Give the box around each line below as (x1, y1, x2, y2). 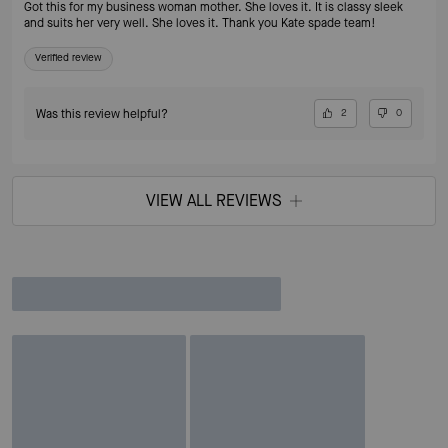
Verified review (35, 51, 102, 65)
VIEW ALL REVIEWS (146, 190, 282, 212)
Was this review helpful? (36, 105, 168, 122)
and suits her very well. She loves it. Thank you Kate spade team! (24, 15, 376, 32)
